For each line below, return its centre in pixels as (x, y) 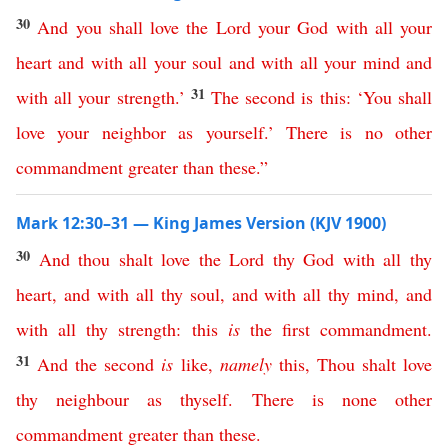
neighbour (93, 399)
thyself (204, 399)
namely (245, 364)
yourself (234, 132)
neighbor (133, 132)
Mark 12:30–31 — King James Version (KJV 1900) (201, 223)
